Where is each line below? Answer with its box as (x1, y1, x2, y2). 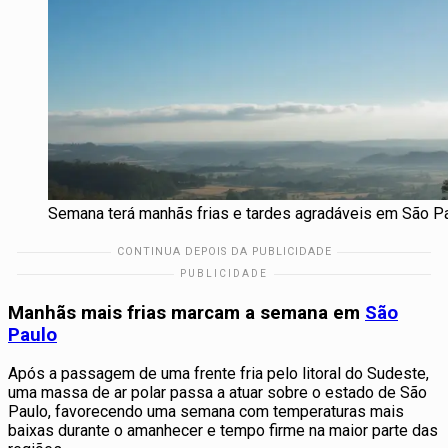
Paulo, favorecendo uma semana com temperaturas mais (8, 402, 404, 422)
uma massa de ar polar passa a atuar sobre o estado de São (8, 383, 427, 403)
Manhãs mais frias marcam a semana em (8, 301, 365, 324)
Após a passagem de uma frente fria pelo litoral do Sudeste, (8, 364, 429, 384)
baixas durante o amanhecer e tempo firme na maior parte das (8, 421, 438, 441)
